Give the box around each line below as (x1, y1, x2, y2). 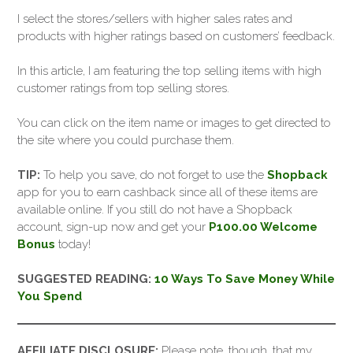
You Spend (17, 289, 82, 304)
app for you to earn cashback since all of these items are (17, 185, 318, 200)
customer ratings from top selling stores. (17, 80, 229, 95)
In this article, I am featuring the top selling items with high (17, 63, 321, 78)
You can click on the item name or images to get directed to (17, 116, 331, 131)
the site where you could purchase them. (17, 133, 234, 148)
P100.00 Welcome (209, 220, 318, 235)
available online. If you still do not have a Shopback (17, 203, 292, 217)
